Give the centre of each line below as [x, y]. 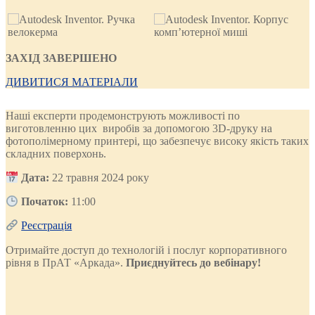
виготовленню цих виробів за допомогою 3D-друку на [139, 128]
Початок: [45, 202]
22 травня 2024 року [99, 178]
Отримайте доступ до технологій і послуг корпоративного [146, 250]
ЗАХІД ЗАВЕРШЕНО [61, 58]
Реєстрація [47, 226]
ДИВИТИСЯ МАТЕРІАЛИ [72, 82]
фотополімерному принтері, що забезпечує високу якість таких [157, 141]
